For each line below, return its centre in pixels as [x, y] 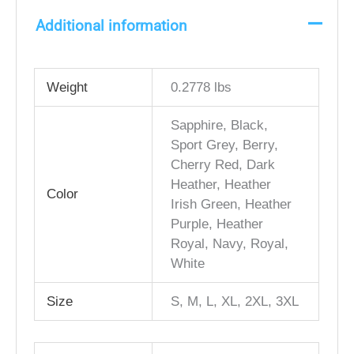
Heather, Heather [220, 184]
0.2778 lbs [201, 87]
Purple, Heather [217, 224]
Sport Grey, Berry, [224, 145]
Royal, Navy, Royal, [229, 243]
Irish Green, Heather [231, 204]
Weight [68, 87]
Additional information [112, 26]
